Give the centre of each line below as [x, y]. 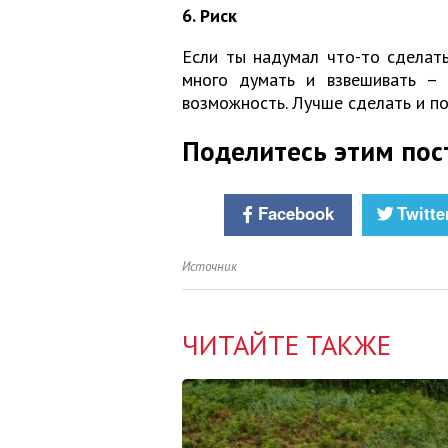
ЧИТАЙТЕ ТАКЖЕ [286, 345]
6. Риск [209, 16]
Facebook [295, 213]
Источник [209, 267]
